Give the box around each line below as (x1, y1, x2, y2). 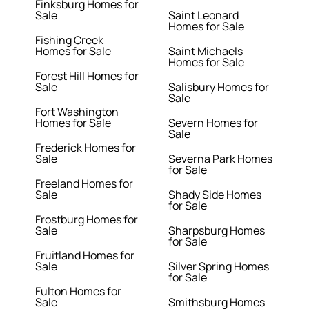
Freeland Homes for (35, 176, 134, 192)
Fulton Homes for (35, 283, 122, 299)
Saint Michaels (168, 43, 243, 59)
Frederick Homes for (35, 140, 137, 156)
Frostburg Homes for (35, 212, 139, 228)
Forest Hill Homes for (35, 68, 139, 84)
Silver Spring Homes (168, 259, 269, 275)
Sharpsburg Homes (168, 223, 265, 239)
